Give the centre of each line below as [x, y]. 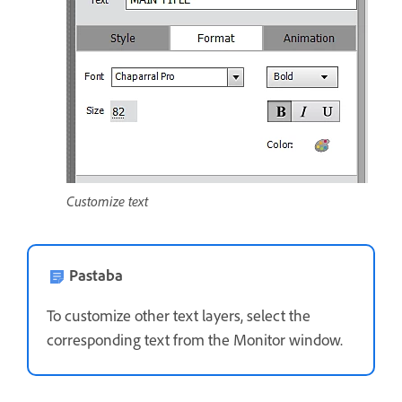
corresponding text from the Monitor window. [195, 340]
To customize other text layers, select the [179, 315]
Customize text [107, 201]
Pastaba [96, 275]
